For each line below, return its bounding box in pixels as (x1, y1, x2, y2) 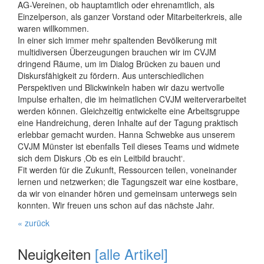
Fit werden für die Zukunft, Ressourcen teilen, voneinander (18, 164, 237, 176)
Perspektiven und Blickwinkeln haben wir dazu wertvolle (18, 81, 225, 93)
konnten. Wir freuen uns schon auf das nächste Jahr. (18, 199, 214, 211)
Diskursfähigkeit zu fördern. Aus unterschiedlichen (18, 70, 204, 81)
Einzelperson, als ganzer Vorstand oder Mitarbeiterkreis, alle (18, 11, 242, 22)
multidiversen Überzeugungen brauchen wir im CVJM (18, 46, 216, 58)
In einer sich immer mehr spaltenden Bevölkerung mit (18, 34, 217, 46)
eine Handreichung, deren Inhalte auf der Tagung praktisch (18, 117, 238, 128)
